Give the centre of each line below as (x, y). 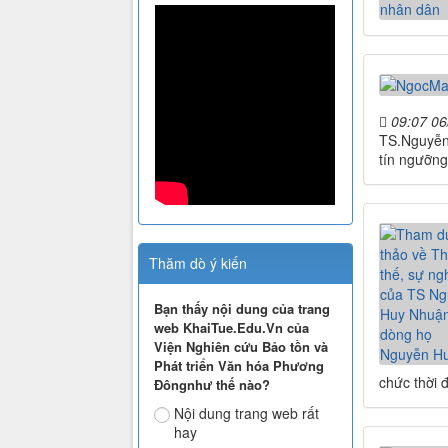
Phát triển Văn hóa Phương (239, 366)
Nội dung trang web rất (246, 413)
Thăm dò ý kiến (198, 263)
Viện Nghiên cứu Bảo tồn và (241, 347)
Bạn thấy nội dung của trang (242, 309)
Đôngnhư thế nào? (212, 385)
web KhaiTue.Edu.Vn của (231, 328)
